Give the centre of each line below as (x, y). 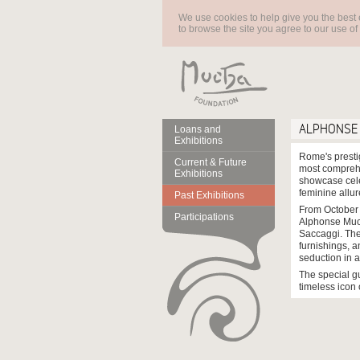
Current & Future (211, 162)
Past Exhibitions (209, 195)
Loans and (198, 129)
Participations (204, 217)
